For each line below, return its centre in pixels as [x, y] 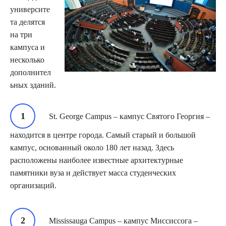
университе [30, 9]
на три [21, 34]
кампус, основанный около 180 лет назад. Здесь [92, 147]
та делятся [27, 22]
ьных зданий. [33, 85]
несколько [27, 60]
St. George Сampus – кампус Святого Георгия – [129, 116]
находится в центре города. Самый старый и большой [103, 135]
